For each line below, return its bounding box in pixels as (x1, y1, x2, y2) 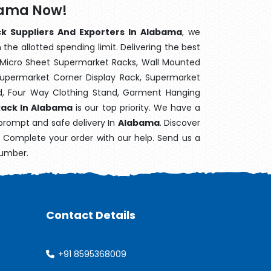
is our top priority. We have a (73, 102, 201, 114)
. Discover (159, 117, 201, 129)
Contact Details (46, 207, 135, 223)
